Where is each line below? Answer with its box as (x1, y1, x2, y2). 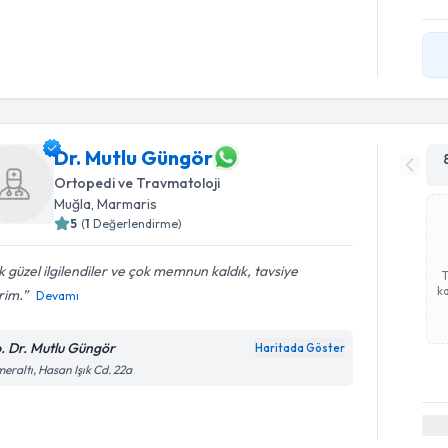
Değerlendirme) (93, 216, 183, 231)
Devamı (36, 288, 80, 303)
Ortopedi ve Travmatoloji (54, 174, 221, 192)
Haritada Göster (255, 341, 346, 355)
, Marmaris (91, 195, 158, 213)
